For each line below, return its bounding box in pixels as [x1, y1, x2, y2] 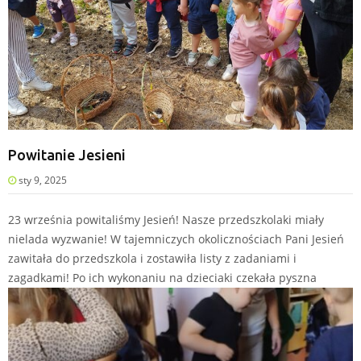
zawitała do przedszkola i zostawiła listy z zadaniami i [8, 250, 297, 266]
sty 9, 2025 [16, 172, 67, 187]
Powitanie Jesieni [8, 146, 126, 163]
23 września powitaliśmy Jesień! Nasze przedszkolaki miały [8, 211, 324, 227]
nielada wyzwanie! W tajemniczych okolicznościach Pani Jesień [8, 230, 344, 247]
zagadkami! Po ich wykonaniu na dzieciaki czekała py [8, 269, 292, 285]
